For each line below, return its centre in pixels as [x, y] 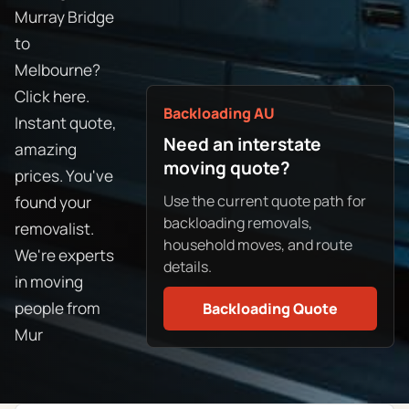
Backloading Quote [270, 308]
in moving [49, 282]
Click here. [52, 97]
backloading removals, [238, 222]
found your [53, 203]
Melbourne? [58, 70]
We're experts [64, 256]
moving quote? [227, 168]
